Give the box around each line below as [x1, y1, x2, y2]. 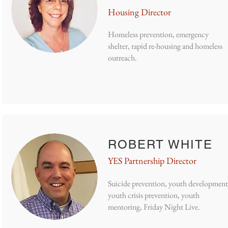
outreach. [108, 52, 137, 63]
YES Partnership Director [108, 155, 196, 166]
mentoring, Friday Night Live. [108, 202, 200, 212]
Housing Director [108, 6, 171, 18]
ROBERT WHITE [108, 137, 213, 151]
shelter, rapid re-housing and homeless [108, 41, 222, 51]
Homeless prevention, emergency [108, 29, 209, 40]
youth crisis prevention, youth [108, 190, 199, 201]
